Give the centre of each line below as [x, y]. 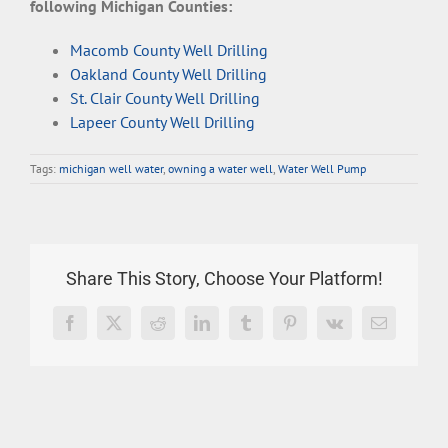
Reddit [177, 329]
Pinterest [315, 329]
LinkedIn [229, 329]
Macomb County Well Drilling [169, 49]
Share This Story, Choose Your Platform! [224, 279]
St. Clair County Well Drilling [165, 97]
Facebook [99, 329]
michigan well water [111, 168]
